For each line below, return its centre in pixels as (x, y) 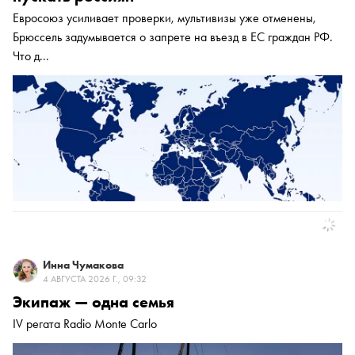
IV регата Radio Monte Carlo (85, 324)
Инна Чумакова (83, 265)
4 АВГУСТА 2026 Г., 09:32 (95, 279)
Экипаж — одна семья (94, 302)
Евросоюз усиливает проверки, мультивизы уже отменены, (164, 18)
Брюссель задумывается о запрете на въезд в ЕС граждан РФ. (173, 37)
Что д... (31, 56)
